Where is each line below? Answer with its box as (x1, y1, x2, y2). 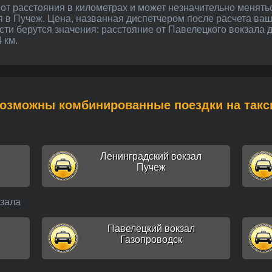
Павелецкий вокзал (107, 223, 195, 234)
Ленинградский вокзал (100, 151, 202, 161)
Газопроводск (120, 234, 182, 245)
